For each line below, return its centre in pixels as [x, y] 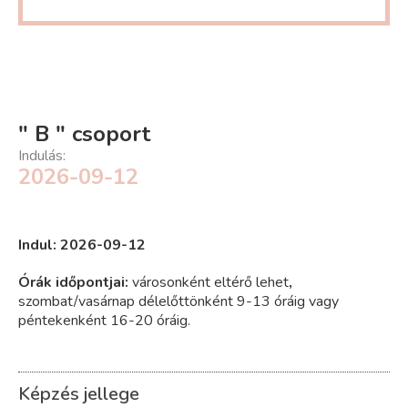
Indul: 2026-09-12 [82, 245]
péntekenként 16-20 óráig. [104, 321]
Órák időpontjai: [75, 283]
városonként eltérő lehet [210, 283]
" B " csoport [84, 134]
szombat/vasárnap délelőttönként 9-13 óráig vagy [178, 302]
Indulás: [42, 156]
